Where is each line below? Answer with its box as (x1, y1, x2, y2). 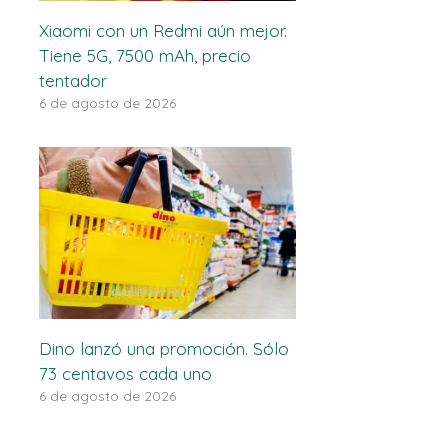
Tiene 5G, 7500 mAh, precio (38, 45, 251, 67)
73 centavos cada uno (38, 362, 212, 384)
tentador (38, 70, 107, 92)
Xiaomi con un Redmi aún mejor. (38, 20, 287, 42)
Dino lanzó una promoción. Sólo (38, 337, 289, 359)
